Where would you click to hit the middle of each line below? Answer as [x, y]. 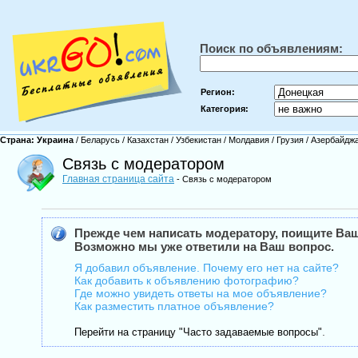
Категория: [225, 109]
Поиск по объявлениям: [271, 48]
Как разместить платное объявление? [175, 306]
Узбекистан [199, 140]
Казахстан [148, 140]
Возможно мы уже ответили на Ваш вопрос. [205, 247]
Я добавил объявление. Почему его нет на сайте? [207, 268]
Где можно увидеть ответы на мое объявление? [201, 293]
